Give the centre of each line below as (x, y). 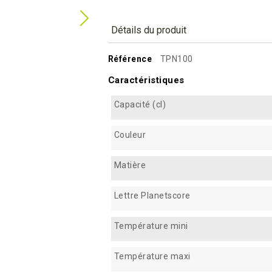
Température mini (151, 226)
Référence (130, 59)
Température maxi (152, 256)
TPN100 (176, 59)
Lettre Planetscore (152, 195)
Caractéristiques (146, 80)
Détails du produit (148, 30)
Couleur (130, 134)
